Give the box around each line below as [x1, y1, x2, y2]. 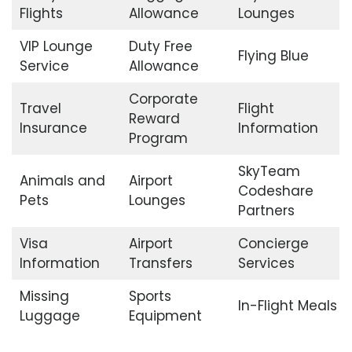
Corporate [128, 90, 198, 109]
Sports [128, 287, 171, 306]
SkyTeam [237, 162, 300, 181]
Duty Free [128, 37, 192, 57]
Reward [128, 109, 180, 129]
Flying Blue [237, 46, 309, 66]
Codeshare [237, 181, 313, 201]
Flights [19, 4, 63, 24]
